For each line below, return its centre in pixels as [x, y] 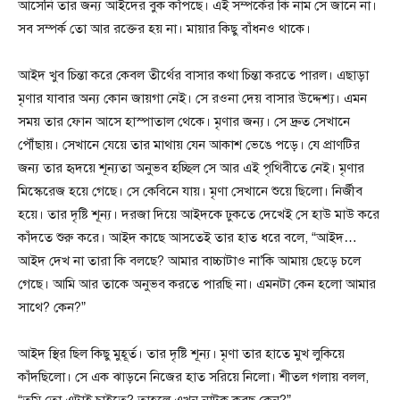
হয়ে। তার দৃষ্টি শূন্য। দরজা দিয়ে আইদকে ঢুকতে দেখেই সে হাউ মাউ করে [199, 215]
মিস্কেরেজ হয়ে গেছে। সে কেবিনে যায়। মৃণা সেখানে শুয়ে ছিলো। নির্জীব [190, 192]
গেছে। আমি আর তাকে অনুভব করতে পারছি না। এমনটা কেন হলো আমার [197, 284]
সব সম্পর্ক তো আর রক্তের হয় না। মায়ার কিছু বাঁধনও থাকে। [164, 29]
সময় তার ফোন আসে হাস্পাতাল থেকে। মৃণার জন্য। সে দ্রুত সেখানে [184, 122]
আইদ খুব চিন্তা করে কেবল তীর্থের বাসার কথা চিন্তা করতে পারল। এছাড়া [193, 75]
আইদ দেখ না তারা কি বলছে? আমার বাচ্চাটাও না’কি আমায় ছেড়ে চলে [189, 261]
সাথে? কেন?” [52, 308]
